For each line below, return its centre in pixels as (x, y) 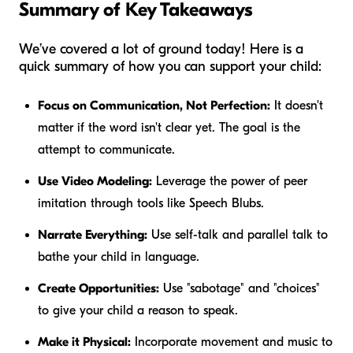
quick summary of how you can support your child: (170, 67)
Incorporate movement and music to (232, 342)
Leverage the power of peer (230, 182)
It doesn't (297, 106)
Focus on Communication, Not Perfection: (154, 106)
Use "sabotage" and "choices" (240, 289)
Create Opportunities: (98, 289)
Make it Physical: (84, 342)
